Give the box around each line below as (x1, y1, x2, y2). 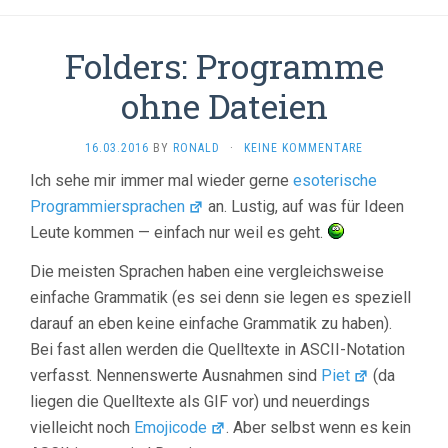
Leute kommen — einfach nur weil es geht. (30, 222, 327, 242)
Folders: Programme (64, 42, 384, 88)
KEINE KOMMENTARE (244, 140, 363, 155)
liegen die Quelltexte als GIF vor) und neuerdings (30, 391, 370, 411)
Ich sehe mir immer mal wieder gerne (30, 170, 293, 190)
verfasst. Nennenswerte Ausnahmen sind (30, 365, 321, 385)
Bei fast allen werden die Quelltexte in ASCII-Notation (30, 339, 405, 359)
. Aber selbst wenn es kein (226, 417, 412, 437)
